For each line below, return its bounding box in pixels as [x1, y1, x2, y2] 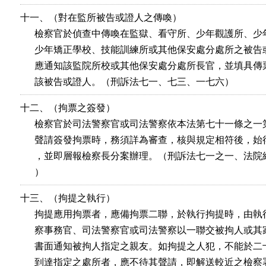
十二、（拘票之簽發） [20, 103, 115, 113]
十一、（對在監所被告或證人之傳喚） [20, 12, 182, 23]
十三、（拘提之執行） [20, 193, 115, 203]
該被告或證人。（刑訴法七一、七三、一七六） [20, 77, 234, 87]
